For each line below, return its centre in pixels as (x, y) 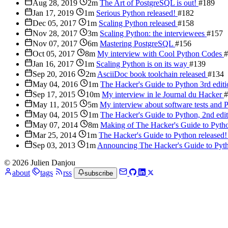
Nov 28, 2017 (55, 33)
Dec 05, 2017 (54, 23)
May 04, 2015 (55, 115)
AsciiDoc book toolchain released (152, 74)
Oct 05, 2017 (54, 53)
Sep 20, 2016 (54, 74)
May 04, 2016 (55, 84)
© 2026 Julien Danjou (40, 162)
